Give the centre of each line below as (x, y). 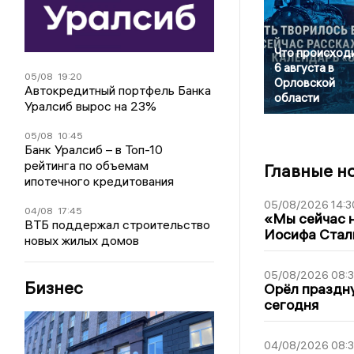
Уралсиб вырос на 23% (91, 105)
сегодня (291, 305)
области (296, 98)
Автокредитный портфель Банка (118, 90)
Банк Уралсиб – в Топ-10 (94, 149)
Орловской (304, 83)
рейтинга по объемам (87, 165)
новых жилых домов (82, 240)
